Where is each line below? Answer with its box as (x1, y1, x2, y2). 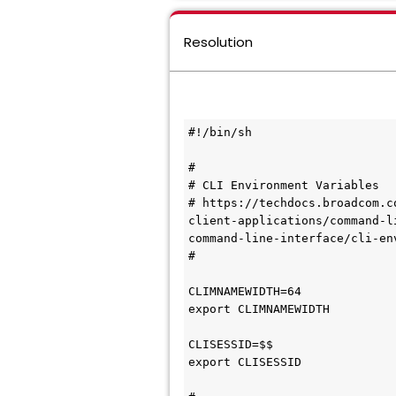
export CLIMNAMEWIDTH (188, 302, 330, 316)
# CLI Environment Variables (188, 179, 379, 192)
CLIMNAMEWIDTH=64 (188, 285, 301, 298)
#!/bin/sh (188, 126, 252, 139)
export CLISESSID (188, 355, 301, 369)
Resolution (184, 33, 253, 51)
